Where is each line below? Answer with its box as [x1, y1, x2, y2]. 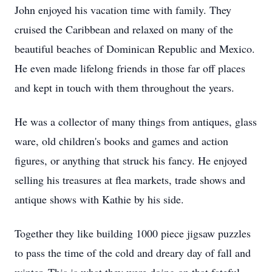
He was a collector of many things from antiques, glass [15, 114, 257, 129]
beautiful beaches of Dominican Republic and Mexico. [15, 41, 255, 56]
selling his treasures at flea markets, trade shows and [15, 172, 245, 187]
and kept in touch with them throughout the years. [15, 80, 234, 95]
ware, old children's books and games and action [15, 134, 228, 148]
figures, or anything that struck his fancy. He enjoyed [15, 153, 247, 168]
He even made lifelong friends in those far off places [15, 61, 245, 75]
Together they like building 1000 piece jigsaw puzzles [15, 226, 251, 240]
